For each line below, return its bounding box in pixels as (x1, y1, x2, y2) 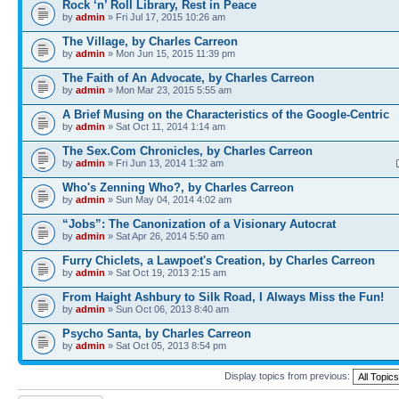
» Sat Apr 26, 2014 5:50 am (105, 231, 224, 241)
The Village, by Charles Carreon (62, 35, 238, 48)
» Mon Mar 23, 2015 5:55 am (105, 85, 232, 95)
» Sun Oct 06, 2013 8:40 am (105, 304, 229, 314)
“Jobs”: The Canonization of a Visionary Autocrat (62, 217, 336, 231)
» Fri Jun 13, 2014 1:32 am (105, 158, 224, 168)
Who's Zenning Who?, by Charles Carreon (62, 181, 294, 194)
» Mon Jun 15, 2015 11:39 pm (105, 48, 235, 59)
